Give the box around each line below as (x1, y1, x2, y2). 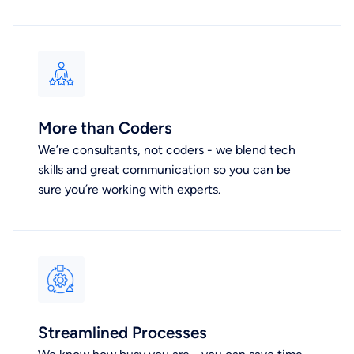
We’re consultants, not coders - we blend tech (38, 141, 296, 157)
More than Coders (38, 117, 173, 137)
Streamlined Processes (38, 322, 208, 343)
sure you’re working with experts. (38, 181, 221, 197)
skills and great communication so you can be (38, 161, 292, 177)
